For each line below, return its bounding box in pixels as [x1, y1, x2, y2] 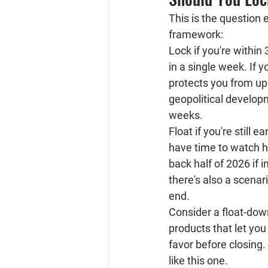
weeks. [169, 109, 203, 121]
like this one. [169, 254, 228, 267]
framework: [169, 28, 223, 41]
